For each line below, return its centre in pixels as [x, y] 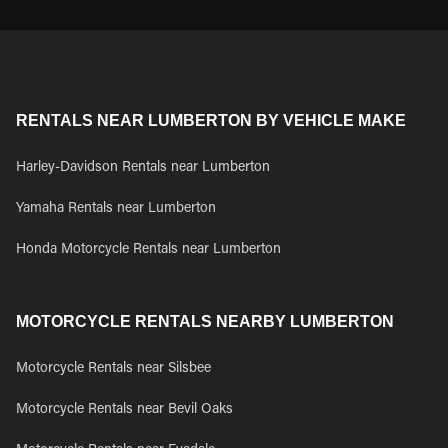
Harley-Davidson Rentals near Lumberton [143, 168]
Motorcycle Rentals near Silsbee [113, 369]
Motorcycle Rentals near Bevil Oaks [124, 410]
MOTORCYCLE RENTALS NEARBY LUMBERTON [205, 321]
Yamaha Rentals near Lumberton [116, 209]
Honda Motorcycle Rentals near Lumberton [148, 250]
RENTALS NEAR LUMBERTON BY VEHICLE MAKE [211, 120]
